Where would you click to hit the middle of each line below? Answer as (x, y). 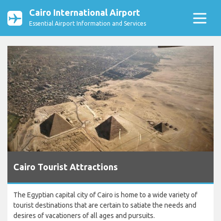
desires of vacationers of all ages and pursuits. (84, 216)
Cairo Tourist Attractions (66, 167)
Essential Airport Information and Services (88, 23)
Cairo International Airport (85, 12)
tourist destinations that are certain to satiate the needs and (105, 205)
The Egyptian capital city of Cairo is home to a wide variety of (105, 195)
